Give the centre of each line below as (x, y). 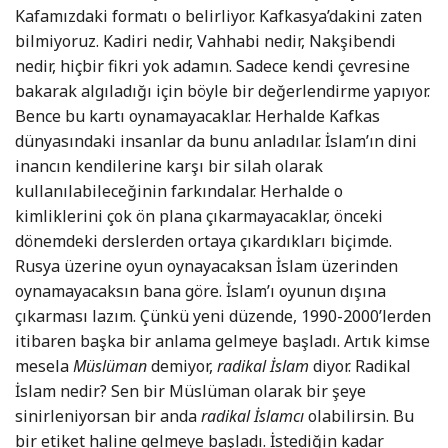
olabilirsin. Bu (359, 416)
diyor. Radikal (362, 366)
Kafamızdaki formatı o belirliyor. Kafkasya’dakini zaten (218, 16)
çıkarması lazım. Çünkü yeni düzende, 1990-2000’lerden (223, 316)
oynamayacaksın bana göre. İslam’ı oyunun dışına (200, 291)
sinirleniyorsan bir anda (108, 416)
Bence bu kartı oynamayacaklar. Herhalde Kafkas (197, 116)
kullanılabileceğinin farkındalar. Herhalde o (179, 191)
